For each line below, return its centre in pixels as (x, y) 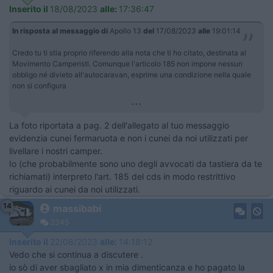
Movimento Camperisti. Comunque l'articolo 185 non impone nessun (127, 63)
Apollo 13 (126, 30)
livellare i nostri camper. (56, 151)
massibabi (77, 208)
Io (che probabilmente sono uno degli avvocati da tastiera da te (136, 163)
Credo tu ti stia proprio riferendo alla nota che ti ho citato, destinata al (129, 52)
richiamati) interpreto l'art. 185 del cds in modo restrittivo (122, 176)
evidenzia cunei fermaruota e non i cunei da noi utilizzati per (129, 138)
